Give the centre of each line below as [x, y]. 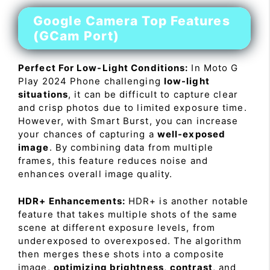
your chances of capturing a [88, 134]
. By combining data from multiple [131, 147]
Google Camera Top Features [132, 21]
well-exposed [191, 134]
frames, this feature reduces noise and [113, 161]
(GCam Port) [77, 36]
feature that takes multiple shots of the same [128, 214]
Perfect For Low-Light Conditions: [103, 68]
